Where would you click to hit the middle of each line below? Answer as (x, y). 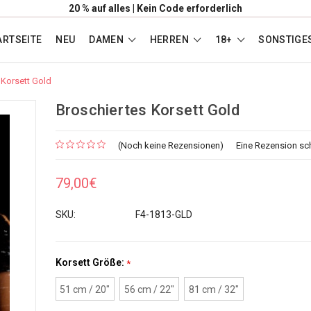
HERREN (170, 40)
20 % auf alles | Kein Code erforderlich (155, 8)
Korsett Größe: (91, 262)
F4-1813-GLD (163, 214)
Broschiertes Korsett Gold (147, 110)
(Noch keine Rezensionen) (170, 146)
